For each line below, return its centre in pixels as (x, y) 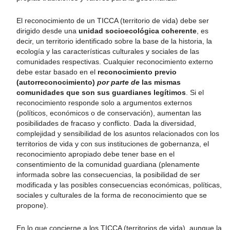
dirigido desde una (47, 31)
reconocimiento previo (137, 72)
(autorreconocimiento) (57, 82)
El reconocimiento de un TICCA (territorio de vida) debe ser (113, 21)
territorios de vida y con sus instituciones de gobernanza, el (113, 144)
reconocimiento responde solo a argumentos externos (104, 103)
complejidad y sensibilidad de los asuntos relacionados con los (118, 133)
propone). (32, 205)
